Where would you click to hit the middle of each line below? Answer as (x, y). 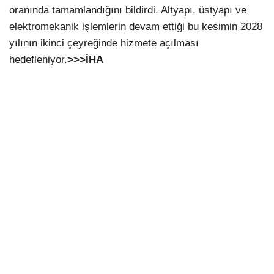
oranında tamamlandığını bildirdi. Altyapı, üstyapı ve (128, 10)
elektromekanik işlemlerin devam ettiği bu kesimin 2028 (136, 27)
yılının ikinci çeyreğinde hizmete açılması (104, 43)
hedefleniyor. (38, 60)
